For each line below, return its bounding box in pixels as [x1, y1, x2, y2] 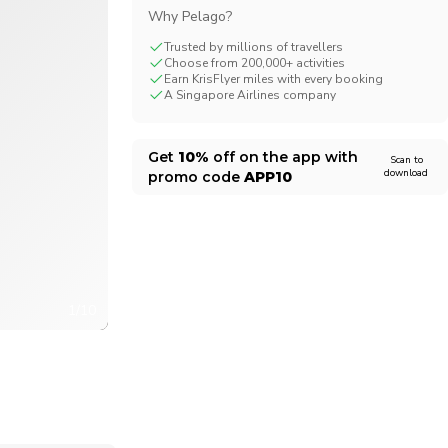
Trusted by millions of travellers [163, 38, 343, 55]
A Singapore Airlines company [163, 86, 336, 103]
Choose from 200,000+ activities [163, 54, 345, 71]
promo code [147, 167, 244, 186]
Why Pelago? [147, 6, 232, 26]
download [384, 165, 428, 180]
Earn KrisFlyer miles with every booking [163, 70, 383, 87]
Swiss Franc [38, 14, 115, 33]
